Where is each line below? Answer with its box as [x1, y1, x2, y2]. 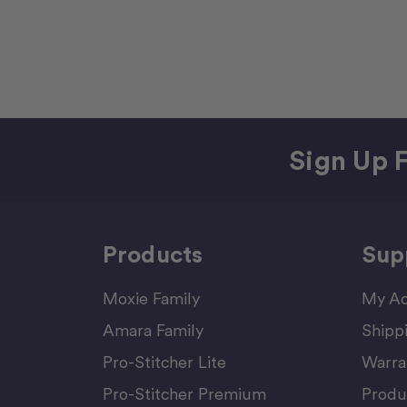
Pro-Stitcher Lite [102, 352, 226, 372]
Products [102, 239, 203, 268]
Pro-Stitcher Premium [102, 383, 266, 403]
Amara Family [102, 320, 203, 340]
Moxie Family [102, 288, 200, 308]
